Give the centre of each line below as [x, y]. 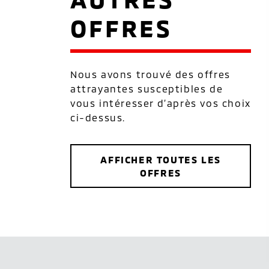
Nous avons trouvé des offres [150, 74]
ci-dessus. [98, 117]
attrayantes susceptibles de [147, 89]
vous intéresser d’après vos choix [161, 103]
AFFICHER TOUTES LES [161, 159]
